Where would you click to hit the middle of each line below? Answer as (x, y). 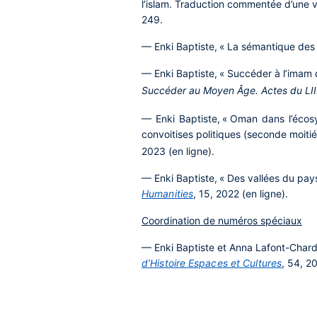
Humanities (167, 194)
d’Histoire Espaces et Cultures (212, 263)
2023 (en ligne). (178, 151)
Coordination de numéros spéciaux (222, 220)
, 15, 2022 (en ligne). (241, 194)
